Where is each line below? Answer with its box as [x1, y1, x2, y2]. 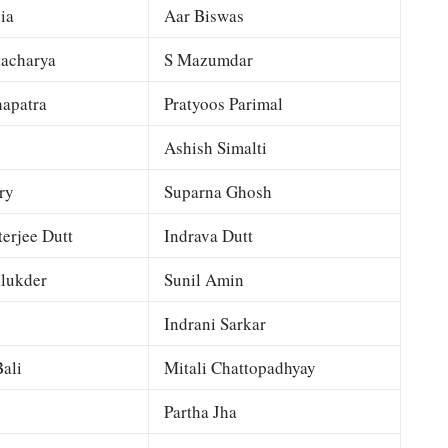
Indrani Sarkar [163, 312, 266, 335]
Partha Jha [163, 400, 237, 423]
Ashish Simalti [163, 136, 267, 159]
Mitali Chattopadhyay [163, 356, 316, 379]
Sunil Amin [163, 268, 244, 291]
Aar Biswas [163, 4, 244, 27]
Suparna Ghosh [163, 180, 272, 203]
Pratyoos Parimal [163, 92, 283, 115]
